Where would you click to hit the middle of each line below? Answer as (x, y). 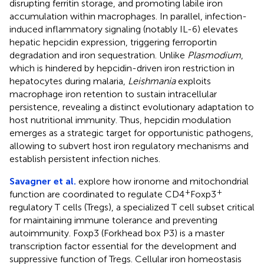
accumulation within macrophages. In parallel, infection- (128, 16)
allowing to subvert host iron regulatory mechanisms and (129, 146)
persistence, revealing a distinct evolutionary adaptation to (132, 107)
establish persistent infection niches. (85, 159)
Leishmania (152, 81)
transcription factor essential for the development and (123, 246)
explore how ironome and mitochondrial (162, 181)
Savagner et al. (43, 181)
